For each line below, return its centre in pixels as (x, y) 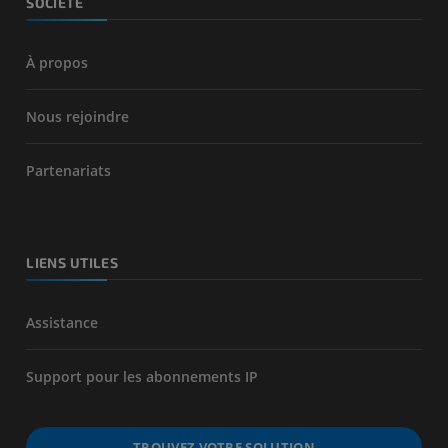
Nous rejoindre (78, 117)
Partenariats (69, 171)
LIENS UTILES (72, 263)
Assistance (62, 323)
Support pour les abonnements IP (142, 377)
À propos (57, 63)
